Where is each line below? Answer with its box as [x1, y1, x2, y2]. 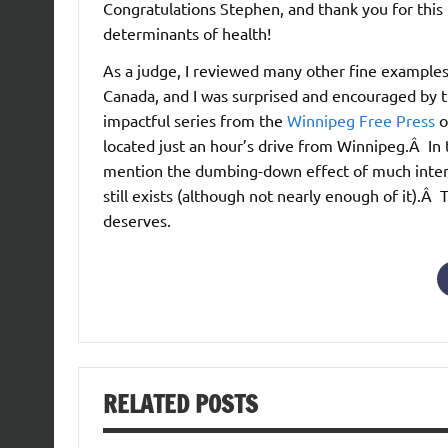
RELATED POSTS [102, 386, 258, 421]
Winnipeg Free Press [286, 109, 439, 130]
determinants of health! [102, 22, 271, 43]
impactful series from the [102, 109, 287, 130]
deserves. [102, 209, 171, 230]
